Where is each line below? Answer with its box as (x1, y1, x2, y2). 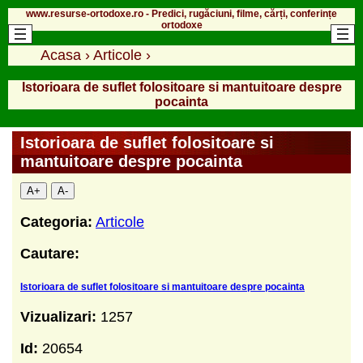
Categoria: (20, 213, 92, 230)
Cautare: (20, 245, 79, 262)
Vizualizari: (20, 308, 100, 325)
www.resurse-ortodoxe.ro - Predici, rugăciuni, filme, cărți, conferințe (26, 7, 337, 19)
